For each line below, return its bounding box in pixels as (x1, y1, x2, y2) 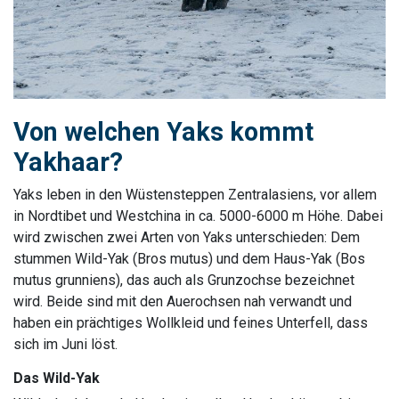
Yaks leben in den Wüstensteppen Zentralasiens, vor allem (13, 185, 377, 203)
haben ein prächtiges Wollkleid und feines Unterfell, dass (13, 313, 368, 331)
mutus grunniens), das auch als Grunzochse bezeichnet (13, 271, 354, 289)
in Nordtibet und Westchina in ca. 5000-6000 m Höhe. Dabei (13, 207, 383, 224)
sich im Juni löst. (13, 335, 118, 353)
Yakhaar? (13, 146, 123, 177)
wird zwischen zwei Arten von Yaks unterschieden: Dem (13, 228, 360, 246)
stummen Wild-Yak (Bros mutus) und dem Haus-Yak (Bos (13, 249, 365, 267)
